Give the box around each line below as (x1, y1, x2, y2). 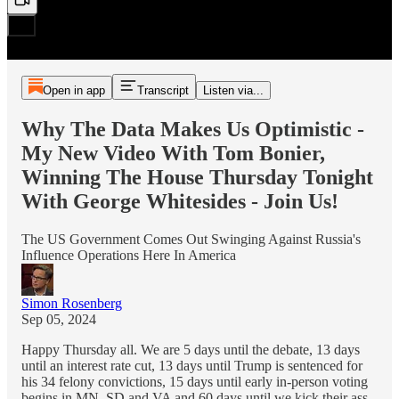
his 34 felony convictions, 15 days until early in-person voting (21, 373, 368, 389)
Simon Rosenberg (21, 295, 122, 311)
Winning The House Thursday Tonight (21, 165, 373, 189)
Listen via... (202, 84, 264, 97)
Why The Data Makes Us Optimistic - (21, 117, 364, 141)
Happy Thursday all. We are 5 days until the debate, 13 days (21, 341, 360, 357)
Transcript (136, 84, 189, 97)
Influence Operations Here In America (21, 247, 236, 263)
